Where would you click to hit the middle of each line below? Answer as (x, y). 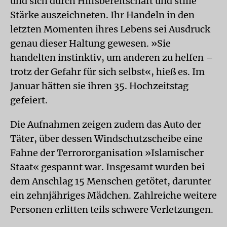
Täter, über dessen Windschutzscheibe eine (106, 139)
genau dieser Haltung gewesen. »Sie (90, 43)
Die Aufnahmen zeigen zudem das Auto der (106, 124)
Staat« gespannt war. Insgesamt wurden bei (107, 167)
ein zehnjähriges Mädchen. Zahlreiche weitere (113, 195)
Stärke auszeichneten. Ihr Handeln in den (102, 15)
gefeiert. (29, 100)
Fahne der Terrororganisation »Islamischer (107, 153)
